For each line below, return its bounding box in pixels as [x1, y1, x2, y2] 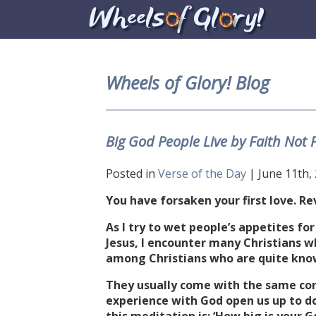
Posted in [106, 166, 158, 181]
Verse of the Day [158, 166, 246, 181]
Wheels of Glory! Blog [106, 71, 269, 95]
